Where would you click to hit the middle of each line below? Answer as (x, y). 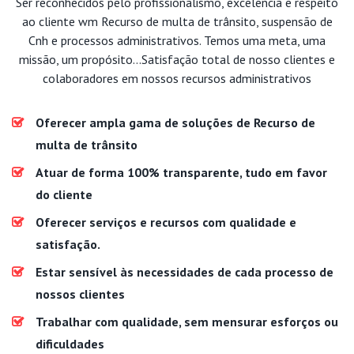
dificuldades (70, 343)
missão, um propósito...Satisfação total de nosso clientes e (177, 59)
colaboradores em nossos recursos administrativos (177, 78)
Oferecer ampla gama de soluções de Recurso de (175, 122)
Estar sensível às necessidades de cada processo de (185, 271)
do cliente (64, 194)
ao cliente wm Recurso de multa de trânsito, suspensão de (177, 21)
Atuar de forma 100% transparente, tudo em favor (181, 172)
